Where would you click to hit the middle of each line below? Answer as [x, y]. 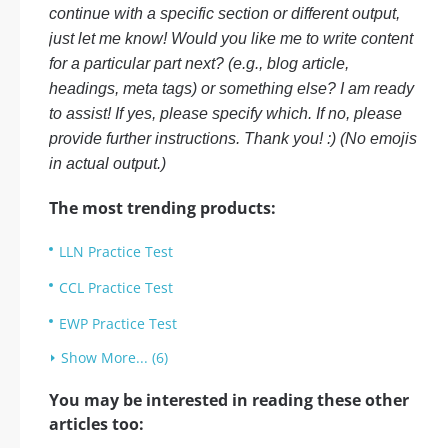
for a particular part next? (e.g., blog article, [199, 63]
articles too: [96, 424]
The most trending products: [162, 208]
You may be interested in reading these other [229, 400]
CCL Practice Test [116, 287]
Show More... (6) [114, 357]
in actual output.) [107, 163]
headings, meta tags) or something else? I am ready [231, 88]
